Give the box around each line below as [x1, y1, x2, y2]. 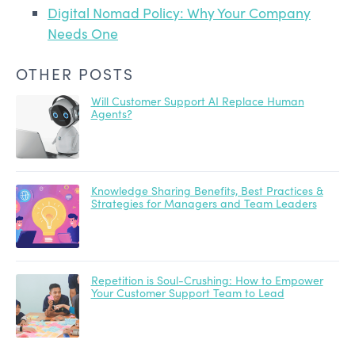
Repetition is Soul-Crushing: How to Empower [90, 272, 323, 288]
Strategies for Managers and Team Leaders [90, 195, 317, 211]
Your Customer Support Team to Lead [90, 284, 284, 300]
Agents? [90, 105, 132, 121]
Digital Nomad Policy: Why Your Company [48, 2, 311, 22]
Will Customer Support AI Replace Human [90, 93, 304, 109]
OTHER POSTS [16, 63, 134, 84]
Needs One [48, 23, 118, 43]
